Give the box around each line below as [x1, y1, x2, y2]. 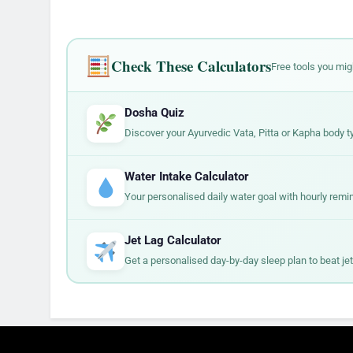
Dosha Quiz [124, 105, 184, 120]
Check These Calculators [111, 54, 272, 76]
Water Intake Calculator [124, 169, 249, 184]
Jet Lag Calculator [124, 232, 221, 247]
